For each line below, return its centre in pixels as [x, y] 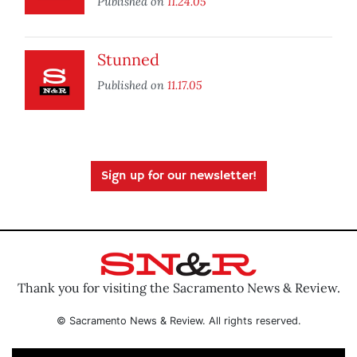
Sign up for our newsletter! [178, 177]
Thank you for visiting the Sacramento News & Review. [178, 287]
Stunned [128, 60]
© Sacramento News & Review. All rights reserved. [178, 320]
